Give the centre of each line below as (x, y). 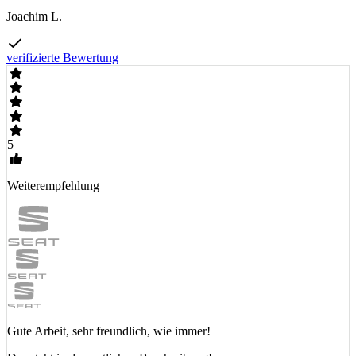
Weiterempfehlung (53, 186)
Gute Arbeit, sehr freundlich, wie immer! (109, 331)
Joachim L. (34, 17)
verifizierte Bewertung (62, 58)
